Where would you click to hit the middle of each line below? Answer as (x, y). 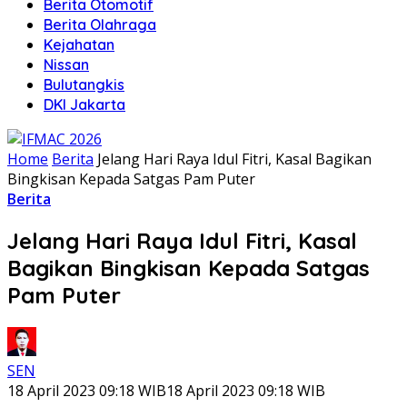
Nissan (66, 65)
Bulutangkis (84, 84)
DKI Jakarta (84, 104)
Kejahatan (79, 45)
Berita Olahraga (100, 25)
